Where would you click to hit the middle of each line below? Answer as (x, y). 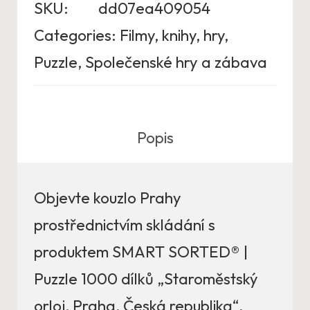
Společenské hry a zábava (176, 63)
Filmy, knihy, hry (172, 36)
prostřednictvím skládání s (125, 225)
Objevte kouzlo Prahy (108, 198)
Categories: (75, 36)
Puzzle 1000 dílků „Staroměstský (146, 279)
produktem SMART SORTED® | (141, 252)
